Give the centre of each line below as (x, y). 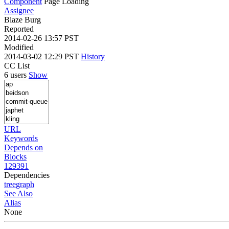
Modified (19, 47)
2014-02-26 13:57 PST (41, 38)
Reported (19, 29)
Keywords (21, 138)
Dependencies (27, 175)
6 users (16, 75)
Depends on (24, 147)
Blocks (15, 156)
